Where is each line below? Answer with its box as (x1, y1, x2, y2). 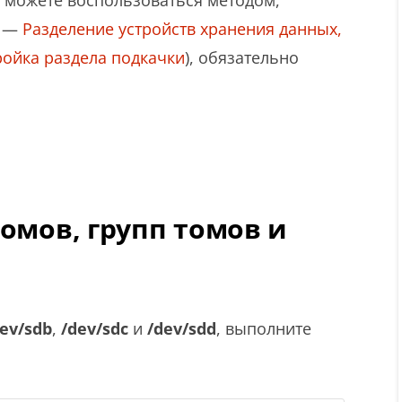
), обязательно (185, 47, 299, 68)
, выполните (216, 318, 311, 339)
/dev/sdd (147, 318, 216, 339)
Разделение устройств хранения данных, (22, 18, 342, 39)
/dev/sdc (61, 318, 128, 339)
